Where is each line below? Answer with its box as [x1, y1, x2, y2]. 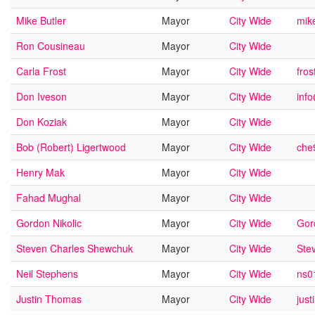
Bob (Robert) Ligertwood [16, 140, 126, 154]
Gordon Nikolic [16, 216, 82, 230]
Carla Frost [16, 64, 66, 78]
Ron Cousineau [16, 39, 85, 53]
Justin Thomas [16, 292, 82, 306]
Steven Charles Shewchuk [16, 241, 133, 255]
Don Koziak [16, 115, 67, 129]
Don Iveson [16, 89, 67, 103]
